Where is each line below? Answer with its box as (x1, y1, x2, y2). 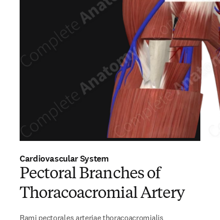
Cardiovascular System (20, 153, 109, 165)
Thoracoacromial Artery (20, 186, 185, 202)
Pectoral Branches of (20, 166, 161, 182)
